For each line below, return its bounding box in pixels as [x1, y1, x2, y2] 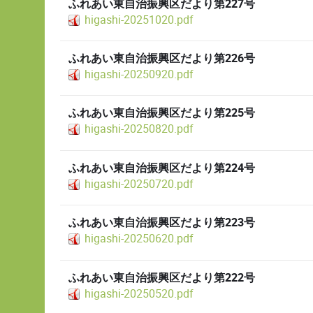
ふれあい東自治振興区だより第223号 [68, 214, 255, 232]
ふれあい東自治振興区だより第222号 [68, 269, 255, 286]
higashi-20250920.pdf [85, 66, 194, 83]
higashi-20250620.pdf [85, 231, 194, 247]
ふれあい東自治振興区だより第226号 [68, 50, 255, 68]
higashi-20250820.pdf [85, 121, 194, 138]
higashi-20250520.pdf [85, 285, 194, 302]
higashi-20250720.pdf [85, 175, 194, 192]
